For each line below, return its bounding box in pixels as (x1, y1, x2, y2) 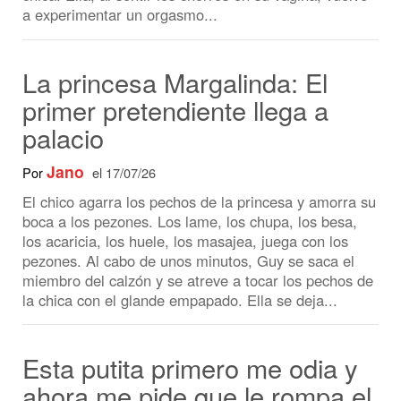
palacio (21, 52, 100, 89)
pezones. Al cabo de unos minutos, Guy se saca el (21, 178, 341, 200)
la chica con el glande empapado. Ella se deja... (21, 216, 325, 237)
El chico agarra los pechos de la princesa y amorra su (21, 121, 362, 142)
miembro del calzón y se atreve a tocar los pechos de (21, 197, 359, 218)
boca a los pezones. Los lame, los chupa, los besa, (21, 140, 344, 161)
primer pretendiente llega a (21, 26, 316, 62)
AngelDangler (45, 366, 146, 389)
